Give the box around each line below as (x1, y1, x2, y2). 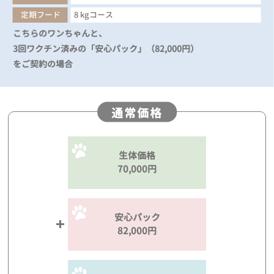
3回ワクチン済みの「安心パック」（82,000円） (13, 42, 199, 54)
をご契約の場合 (13, 57, 73, 70)
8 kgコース (74, 9, 114, 20)
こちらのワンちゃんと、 (13, 27, 108, 39)
